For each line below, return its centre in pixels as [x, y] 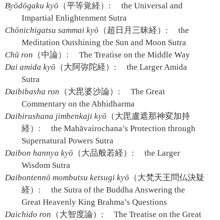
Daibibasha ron [32, 92]
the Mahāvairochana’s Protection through [123, 128]
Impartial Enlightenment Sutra [74, 18]
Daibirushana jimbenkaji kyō [56, 116]
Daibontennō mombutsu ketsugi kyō [67, 178]
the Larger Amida [156, 67]
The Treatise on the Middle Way [134, 55]
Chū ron [19, 55]
